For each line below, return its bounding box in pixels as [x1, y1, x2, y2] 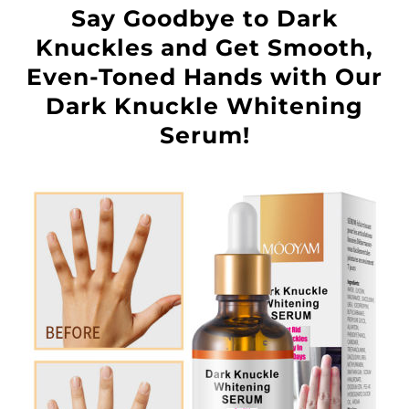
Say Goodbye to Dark [71, 5, 338, 33]
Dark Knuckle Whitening [46, 92, 363, 121]
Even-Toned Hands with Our [26, 63, 383, 91]
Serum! [159, 121, 250, 150]
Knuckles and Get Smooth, [36, 34, 373, 62]
